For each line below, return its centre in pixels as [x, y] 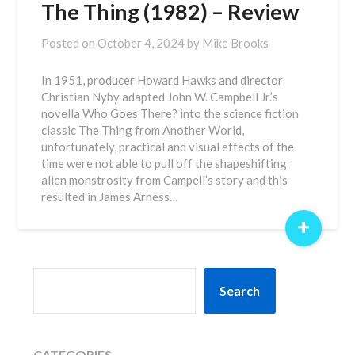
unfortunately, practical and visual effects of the [168, 147]
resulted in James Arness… [110, 197]
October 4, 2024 [141, 43]
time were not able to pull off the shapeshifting [164, 163]
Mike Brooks [236, 43]
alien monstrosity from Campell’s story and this [165, 180]
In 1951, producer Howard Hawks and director [162, 80]
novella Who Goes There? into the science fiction [170, 113]
